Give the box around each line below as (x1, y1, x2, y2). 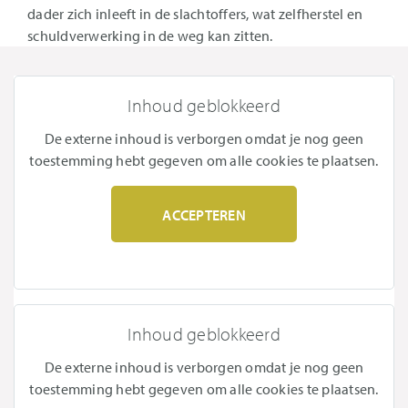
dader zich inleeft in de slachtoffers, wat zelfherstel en (27, 5, 363, 23)
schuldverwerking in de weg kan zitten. (27, 26, 273, 45)
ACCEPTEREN (162, 206, 246, 224)
